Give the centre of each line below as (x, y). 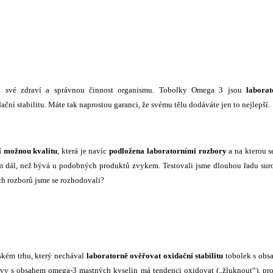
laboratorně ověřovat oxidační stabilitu (155, 256)
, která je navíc (83, 151)
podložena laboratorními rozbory (168, 151)
